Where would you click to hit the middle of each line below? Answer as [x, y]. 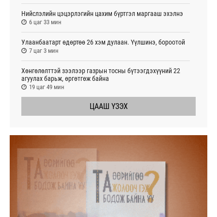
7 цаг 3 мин [44, 51]
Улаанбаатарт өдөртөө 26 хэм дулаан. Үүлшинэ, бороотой [103, 42]
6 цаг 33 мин [45, 22]
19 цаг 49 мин [47, 87]
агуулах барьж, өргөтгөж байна [65, 79]
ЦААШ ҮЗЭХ [108, 107]
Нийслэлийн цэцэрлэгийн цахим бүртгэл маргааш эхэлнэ [102, 14]
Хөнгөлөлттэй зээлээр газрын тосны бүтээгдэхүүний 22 [101, 71]
